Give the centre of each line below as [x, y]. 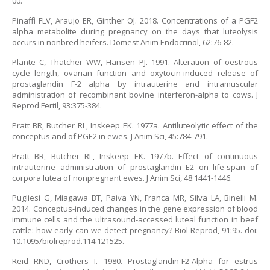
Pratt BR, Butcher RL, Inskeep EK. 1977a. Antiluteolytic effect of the [135, 125]
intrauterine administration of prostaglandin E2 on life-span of [135, 167]
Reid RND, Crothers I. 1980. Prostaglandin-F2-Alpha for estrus [135, 261]
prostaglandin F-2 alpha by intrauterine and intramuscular [135, 84]
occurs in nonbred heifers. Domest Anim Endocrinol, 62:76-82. [123, 42]
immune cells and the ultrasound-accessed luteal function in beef [135, 219]
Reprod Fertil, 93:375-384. [57, 105]
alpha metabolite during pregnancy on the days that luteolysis [135, 31]
